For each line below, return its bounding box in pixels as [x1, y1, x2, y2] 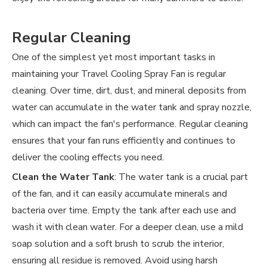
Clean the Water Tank [12, 170, 114, 184]
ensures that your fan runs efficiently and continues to [12, 134, 235, 148]
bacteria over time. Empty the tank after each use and [12, 204, 236, 218]
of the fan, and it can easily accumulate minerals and [12, 187, 227, 201]
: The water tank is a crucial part [114, 170, 248, 184]
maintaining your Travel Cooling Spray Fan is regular [12, 67, 226, 81]
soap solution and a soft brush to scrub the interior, [12, 237, 224, 251]
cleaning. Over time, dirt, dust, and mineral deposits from [12, 84, 246, 98]
